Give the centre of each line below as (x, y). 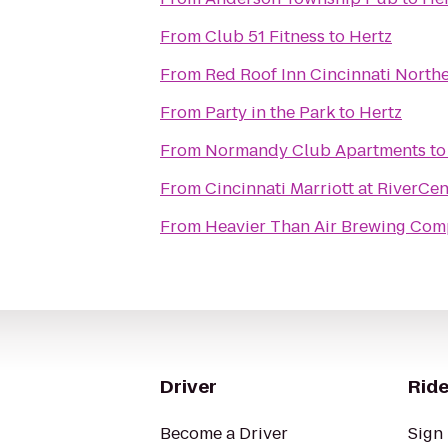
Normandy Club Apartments (315, 150)
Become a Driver (224, 433)
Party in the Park (270, 112)
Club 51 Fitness (265, 36)
